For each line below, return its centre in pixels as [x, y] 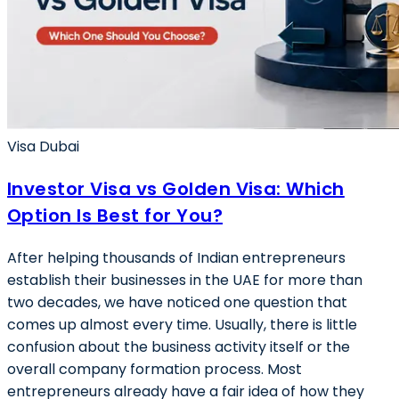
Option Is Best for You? [115, 216]
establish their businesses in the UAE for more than [185, 280]
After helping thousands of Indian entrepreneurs [176, 258]
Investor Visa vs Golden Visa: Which [176, 189]
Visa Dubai [43, 147]
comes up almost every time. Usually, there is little [182, 325]
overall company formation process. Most [155, 369]
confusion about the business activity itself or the [179, 347]
